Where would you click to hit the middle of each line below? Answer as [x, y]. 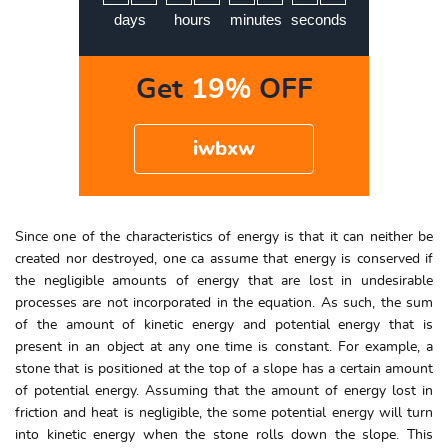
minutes [255, 19]
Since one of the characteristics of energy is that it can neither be [224, 236]
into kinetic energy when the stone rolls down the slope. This [224, 434]
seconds [318, 19]
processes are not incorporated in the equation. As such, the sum [224, 302]
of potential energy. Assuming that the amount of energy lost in [224, 390]
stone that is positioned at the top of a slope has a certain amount [224, 368]
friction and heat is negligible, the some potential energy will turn [224, 412]
